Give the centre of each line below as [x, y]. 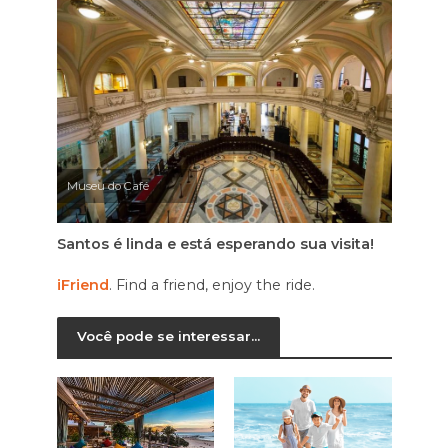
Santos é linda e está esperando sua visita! [215, 243]
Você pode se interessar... [168, 336]
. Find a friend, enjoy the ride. [211, 284]
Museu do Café [107, 185]
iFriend [82, 284]
